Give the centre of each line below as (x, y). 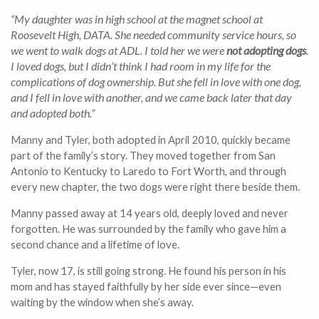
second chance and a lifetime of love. (95, 245)
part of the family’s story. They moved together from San (143, 156)
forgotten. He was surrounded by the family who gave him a (148, 229)
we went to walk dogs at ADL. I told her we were (119, 51)
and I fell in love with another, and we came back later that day (151, 98)
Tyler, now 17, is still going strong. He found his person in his (148, 271)
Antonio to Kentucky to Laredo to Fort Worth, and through (148, 171)
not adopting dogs (266, 51)
